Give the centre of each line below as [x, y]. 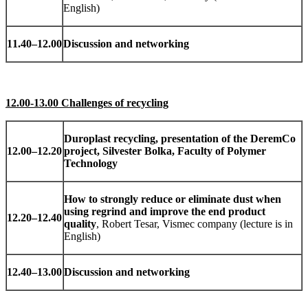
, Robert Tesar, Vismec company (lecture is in [195, 224]
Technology [91, 164]
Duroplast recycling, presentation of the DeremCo [180, 139]
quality [80, 224]
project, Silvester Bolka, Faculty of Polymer [165, 151]
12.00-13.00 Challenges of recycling [87, 103]
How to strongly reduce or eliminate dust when [173, 199]
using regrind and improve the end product [165, 212]
